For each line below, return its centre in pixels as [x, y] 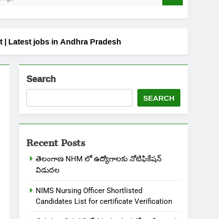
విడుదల [48, 170]
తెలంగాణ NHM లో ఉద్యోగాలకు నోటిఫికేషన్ [99, 159]
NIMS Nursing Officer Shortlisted [89, 191]
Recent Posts [56, 140]
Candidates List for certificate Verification [104, 201]
